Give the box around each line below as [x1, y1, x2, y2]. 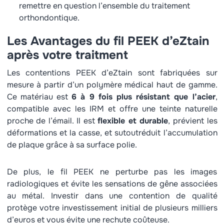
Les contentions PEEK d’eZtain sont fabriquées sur [6, 67, 217, 78]
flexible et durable [97, 115, 168, 126]
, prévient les [168, 115, 217, 126]
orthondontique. [18, 12, 79, 23]
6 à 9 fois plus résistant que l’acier [71, 91, 215, 102]
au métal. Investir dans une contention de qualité [6, 190, 217, 201]
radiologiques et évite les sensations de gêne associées [6, 178, 217, 189]
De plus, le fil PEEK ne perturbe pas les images [6, 166, 217, 177]
